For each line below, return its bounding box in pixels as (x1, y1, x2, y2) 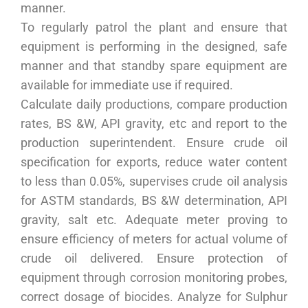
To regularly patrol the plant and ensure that (21, 20, 287, 34)
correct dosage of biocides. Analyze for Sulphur (21, 289, 287, 304)
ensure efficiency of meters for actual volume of (21, 232, 287, 246)
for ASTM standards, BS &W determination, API (21, 193, 287, 208)
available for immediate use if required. (21, 78, 233, 92)
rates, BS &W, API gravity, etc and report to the (21, 116, 287, 131)
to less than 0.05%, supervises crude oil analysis (21, 174, 287, 188)
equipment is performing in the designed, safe (21, 39, 287, 54)
